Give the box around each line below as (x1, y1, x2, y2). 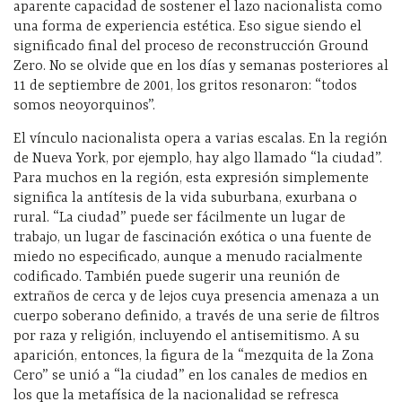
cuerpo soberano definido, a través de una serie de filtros (13, 309, 380, 326)
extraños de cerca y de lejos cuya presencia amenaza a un (13, 289, 380, 306)
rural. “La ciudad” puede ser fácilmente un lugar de (13, 210, 345, 227)
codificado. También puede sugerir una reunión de (13, 269, 340, 286)
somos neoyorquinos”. (13, 98, 155, 115)
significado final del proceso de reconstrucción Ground (13, 39, 369, 56)
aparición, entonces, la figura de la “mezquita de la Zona (13, 348, 374, 365)
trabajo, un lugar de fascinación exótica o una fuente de (13, 230, 371, 247)
